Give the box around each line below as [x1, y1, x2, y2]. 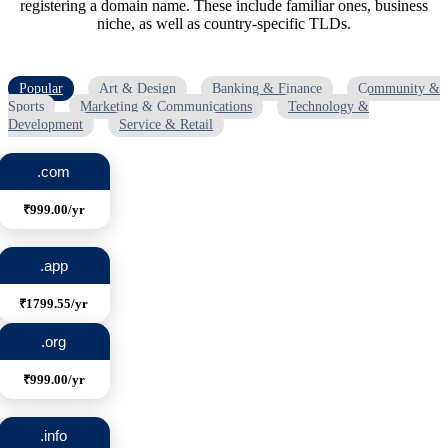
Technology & [288, 99, 369, 115]
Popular [19, 81, 63, 97]
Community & [358, 81, 440, 97]
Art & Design [99, 81, 176, 97]
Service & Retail [119, 117, 213, 133]
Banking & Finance [212, 81, 322, 97]
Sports [8, 99, 44, 115]
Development [8, 117, 83, 133]
